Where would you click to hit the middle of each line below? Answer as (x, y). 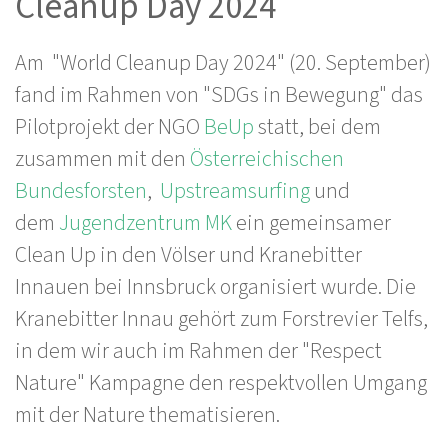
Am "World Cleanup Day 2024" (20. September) (223, 63)
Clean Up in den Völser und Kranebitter (188, 255)
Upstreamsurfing (235, 191)
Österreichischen (267, 159)
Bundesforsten (81, 191)
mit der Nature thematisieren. (151, 415)
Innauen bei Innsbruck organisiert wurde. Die (215, 287)
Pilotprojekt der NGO (109, 127)
